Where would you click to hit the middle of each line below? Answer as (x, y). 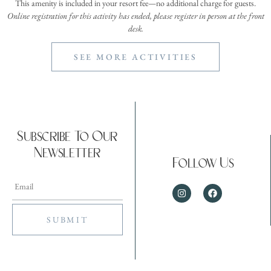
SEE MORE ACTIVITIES (135, 57)
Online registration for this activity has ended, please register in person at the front (135, 15)
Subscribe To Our (67, 137)
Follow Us (203, 164)
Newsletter (67, 153)
